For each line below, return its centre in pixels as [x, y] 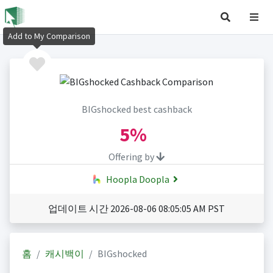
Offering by [132, 157]
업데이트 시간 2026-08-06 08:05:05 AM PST [136, 209]
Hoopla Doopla [136, 179]
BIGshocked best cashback [136, 109]
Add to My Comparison [49, 36]
